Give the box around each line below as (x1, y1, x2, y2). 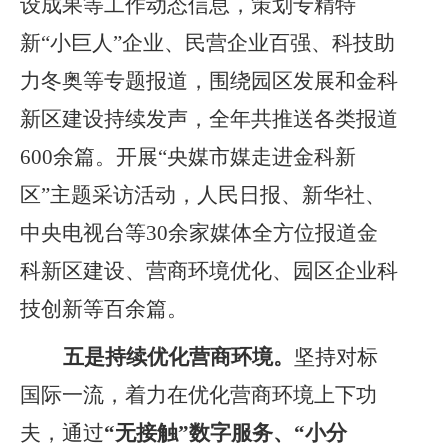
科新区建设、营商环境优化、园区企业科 (20, 259, 398, 283)
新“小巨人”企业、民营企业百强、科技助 (20, 31, 395, 55)
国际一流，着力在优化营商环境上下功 (20, 383, 377, 407)
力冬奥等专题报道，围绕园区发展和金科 (20, 69, 398, 93)
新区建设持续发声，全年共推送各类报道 (20, 107, 398, 131)
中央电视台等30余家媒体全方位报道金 (20, 221, 378, 245)
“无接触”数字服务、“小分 (104, 421, 347, 445)
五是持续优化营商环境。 (63, 345, 294, 369)
